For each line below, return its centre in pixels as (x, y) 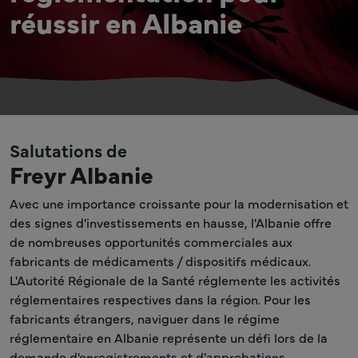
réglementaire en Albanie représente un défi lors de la (169, 337)
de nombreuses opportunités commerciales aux (151, 241)
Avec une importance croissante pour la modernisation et (179, 203)
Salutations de (68, 150)
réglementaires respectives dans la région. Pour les (160, 299)
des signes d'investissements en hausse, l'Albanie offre (171, 222)
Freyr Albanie (82, 174)
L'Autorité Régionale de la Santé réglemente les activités (175, 280)
